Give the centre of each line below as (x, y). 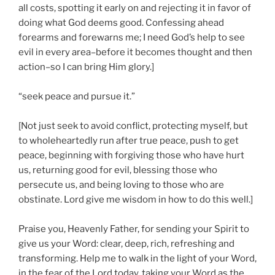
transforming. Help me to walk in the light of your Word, (137, 259)
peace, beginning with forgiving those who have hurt (131, 156)
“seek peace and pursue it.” (77, 97)
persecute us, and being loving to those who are (121, 185)
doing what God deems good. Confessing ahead (121, 23)
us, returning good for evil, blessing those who (118, 170)
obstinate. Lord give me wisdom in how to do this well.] (136, 200)
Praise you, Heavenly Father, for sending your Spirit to (134, 229)
